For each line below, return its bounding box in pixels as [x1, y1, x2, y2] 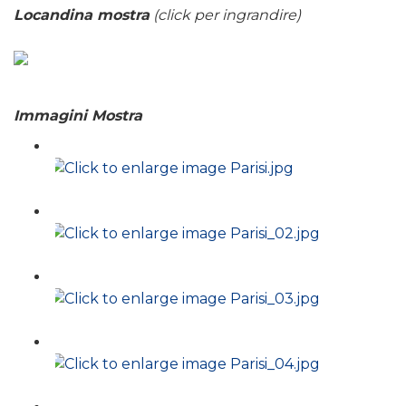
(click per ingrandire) [150, 5, 301, 24]
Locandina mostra [14, 5, 150, 24]
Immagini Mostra [14, 106, 142, 124]
